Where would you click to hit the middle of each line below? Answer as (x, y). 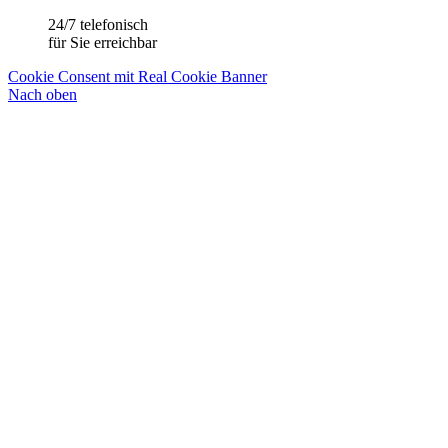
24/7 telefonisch (98, 25)
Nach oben (42, 95)
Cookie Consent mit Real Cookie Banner (137, 77)
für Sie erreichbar (102, 43)
